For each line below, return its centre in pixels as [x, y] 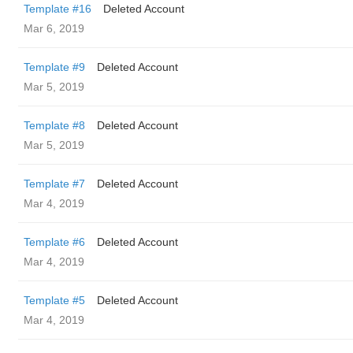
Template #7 [54, 184]
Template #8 [54, 125]
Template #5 [54, 300]
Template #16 [58, 9]
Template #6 [54, 242]
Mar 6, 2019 [54, 28]
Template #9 [54, 67]
